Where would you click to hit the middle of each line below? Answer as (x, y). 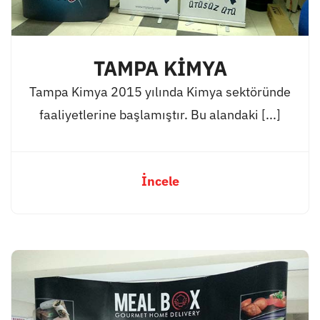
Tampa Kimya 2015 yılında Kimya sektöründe (160, 92)
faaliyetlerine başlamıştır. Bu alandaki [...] (160, 115)
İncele (160, 181)
